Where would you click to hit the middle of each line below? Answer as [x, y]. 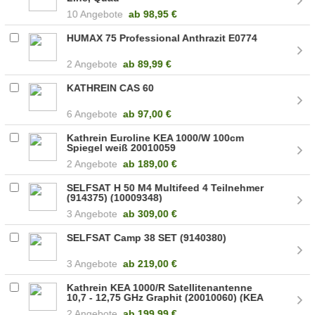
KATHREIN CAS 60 [111, 88]
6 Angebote [92, 114]
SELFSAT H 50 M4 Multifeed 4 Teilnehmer [166, 187]
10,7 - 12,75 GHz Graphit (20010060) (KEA [165, 297]
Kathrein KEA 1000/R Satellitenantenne [160, 287]
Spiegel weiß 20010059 [122, 147]
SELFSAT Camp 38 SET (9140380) [147, 237]
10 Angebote [95, 14]
